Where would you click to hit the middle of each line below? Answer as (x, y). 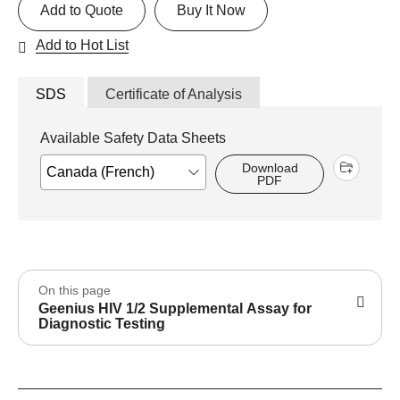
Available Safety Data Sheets (133, 137)
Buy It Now (211, 10)
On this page (75, 290)
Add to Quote (82, 10)
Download (270, 167)
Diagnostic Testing (102, 323)
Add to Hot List (82, 45)
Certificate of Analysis (174, 94)
